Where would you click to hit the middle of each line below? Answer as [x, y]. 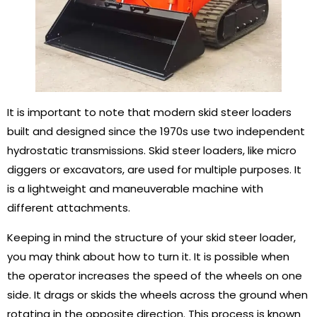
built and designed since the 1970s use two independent [156, 132]
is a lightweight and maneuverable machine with [135, 189]
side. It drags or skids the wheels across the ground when [157, 294]
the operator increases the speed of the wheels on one [155, 275]
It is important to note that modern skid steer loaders [149, 113]
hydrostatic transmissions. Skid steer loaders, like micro [152, 151]
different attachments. [69, 208]
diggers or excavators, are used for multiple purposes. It [154, 170]
